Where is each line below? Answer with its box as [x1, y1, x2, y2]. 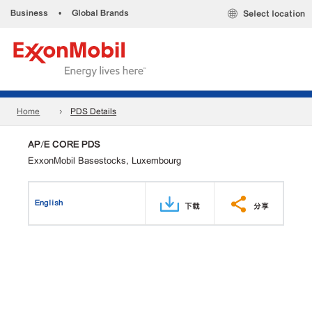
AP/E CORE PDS [28, 139, 100, 150]
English [35, 198, 63, 207]
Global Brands [72, 8, 129, 17]
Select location [243, 9, 305, 19]
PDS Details [70, 107, 117, 117]
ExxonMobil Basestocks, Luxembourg [28, 155, 181, 166]
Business [10, 8, 48, 17]
